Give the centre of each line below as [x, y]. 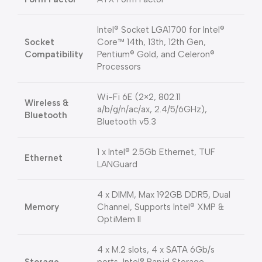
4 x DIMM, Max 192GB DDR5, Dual [164, 195]
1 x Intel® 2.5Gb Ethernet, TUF [156, 152]
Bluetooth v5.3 [127, 122]
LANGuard [117, 165]
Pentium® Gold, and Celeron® [156, 55]
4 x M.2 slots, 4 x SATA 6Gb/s [156, 250]
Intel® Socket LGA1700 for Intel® [161, 30]
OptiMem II [119, 220]
